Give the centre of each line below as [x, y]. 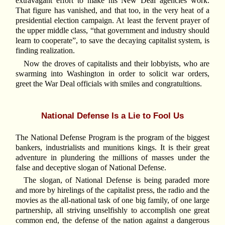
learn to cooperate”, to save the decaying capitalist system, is [113, 41]
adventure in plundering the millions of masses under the [113, 157]
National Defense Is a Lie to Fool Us [113, 115]
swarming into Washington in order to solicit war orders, [113, 73]
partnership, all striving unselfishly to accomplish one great [113, 210]
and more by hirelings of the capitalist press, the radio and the [113, 190]
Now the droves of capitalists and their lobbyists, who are [117, 63]
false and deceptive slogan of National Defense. [91, 167]
